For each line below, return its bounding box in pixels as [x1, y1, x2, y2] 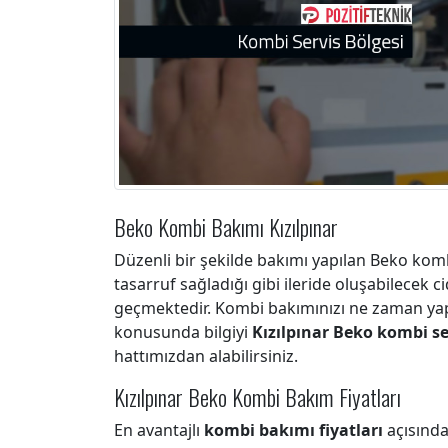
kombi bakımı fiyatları [204, 419, 383, 441]
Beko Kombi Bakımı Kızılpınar [114, 210, 338, 243]
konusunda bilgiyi [114, 321, 252, 343]
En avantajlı [114, 419, 204, 441]
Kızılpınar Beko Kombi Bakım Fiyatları [114, 380, 401, 413]
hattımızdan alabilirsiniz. [114, 345, 298, 367]
